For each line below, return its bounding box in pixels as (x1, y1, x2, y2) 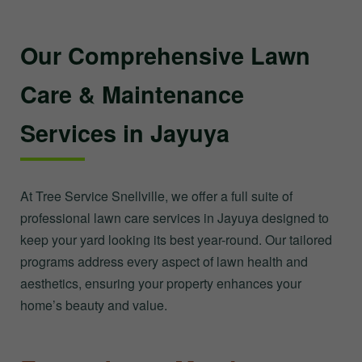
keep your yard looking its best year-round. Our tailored (20, 229, 332, 249)
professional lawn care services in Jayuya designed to (20, 208, 329, 227)
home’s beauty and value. (20, 295, 167, 314)
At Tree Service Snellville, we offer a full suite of (20, 186, 293, 205)
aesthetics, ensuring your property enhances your (20, 273, 301, 293)
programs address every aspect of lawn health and (20, 251, 308, 271)
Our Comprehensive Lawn (20, 38, 310, 72)
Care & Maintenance (20, 77, 244, 111)
